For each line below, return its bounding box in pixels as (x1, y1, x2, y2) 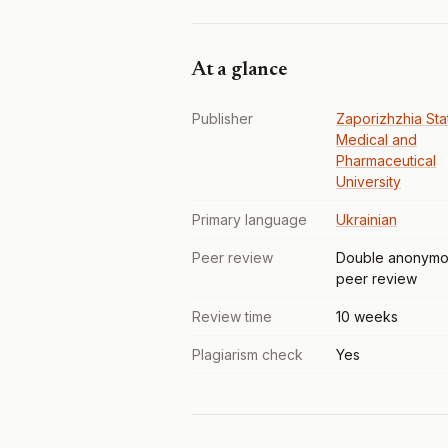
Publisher (192, 110, 253, 127)
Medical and (336, 131, 417, 148)
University (336, 173, 401, 190)
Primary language (192, 211, 307, 228)
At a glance (192, 60, 287, 80)
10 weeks (336, 308, 398, 325)
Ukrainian (336, 211, 397, 228)
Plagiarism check (192, 346, 303, 363)
